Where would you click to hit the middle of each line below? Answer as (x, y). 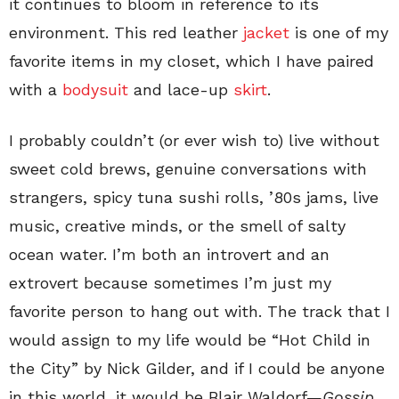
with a (36, 89)
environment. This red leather (126, 32)
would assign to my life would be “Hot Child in (190, 339)
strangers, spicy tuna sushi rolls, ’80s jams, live (194, 197)
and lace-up (181, 89)
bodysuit (95, 89)
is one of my (339, 32)
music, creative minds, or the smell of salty (177, 225)
